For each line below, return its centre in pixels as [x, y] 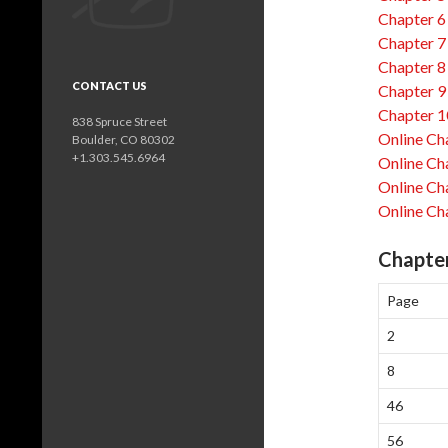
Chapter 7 [412, 42]
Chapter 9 [412, 90]
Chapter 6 [412, 18]
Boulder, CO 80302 [123, 139]
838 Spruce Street [119, 121]
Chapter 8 [412, 66]
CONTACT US [109, 85]
